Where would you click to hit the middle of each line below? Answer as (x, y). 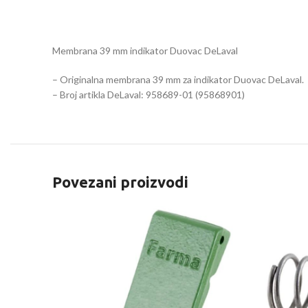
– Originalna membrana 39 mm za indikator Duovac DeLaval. (178, 79)
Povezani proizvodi (120, 182)
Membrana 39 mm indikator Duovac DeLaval (145, 51)
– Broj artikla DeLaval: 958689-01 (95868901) (148, 95)
